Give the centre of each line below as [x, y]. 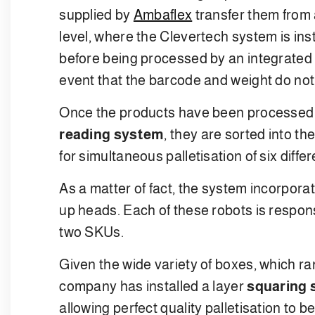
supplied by [96, 14]
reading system [112, 134]
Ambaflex [163, 14]
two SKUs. [91, 232]
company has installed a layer [153, 286]
